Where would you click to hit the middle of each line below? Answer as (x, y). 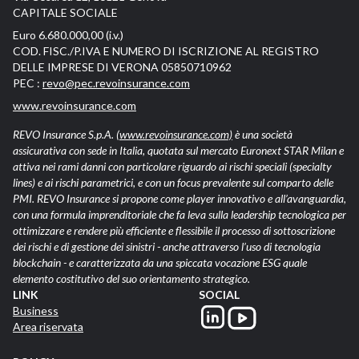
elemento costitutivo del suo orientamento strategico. (131, 278)
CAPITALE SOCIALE (65, 12)
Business (36, 311)
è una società (262, 134)
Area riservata (48, 327)
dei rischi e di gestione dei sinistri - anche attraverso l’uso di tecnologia (167, 246)
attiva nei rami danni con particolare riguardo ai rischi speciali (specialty (172, 166)
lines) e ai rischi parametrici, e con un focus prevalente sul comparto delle (173, 182)
